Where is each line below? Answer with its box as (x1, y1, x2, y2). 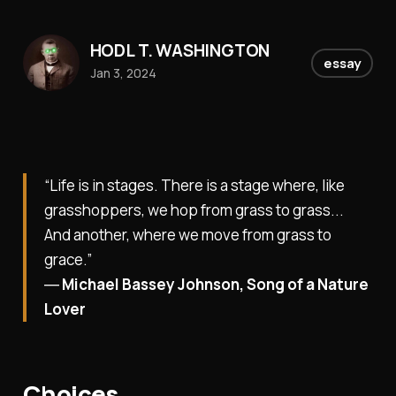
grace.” (43, 249, 92, 270)
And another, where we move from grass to (43, 225, 331, 246)
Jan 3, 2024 (89, 64, 156, 81)
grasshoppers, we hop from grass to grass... (43, 200, 344, 221)
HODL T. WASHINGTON (89, 38, 270, 62)
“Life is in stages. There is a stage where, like (43, 175, 345, 196)
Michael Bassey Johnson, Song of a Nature (61, 274, 369, 295)
